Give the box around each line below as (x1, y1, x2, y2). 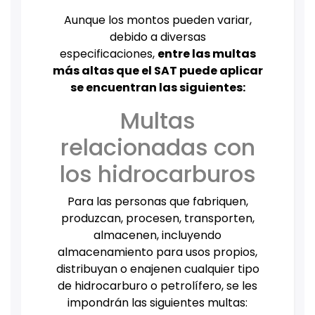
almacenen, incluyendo (94, 227, 221, 244)
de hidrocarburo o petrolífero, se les (58, 278, 257, 295)
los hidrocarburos (59, 158, 256, 191)
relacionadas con (60, 131, 255, 164)
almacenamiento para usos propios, (58, 244, 257, 261)
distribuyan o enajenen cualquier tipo (56, 261, 259, 278)
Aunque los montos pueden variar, (63, 12, 252, 29)
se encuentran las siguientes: (70, 79, 245, 96)
